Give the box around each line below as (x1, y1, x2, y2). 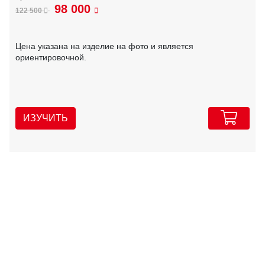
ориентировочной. (15, 53, 86, 63)
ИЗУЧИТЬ (23, 112, 68, 123)
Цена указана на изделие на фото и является (15, 41, 193, 51)
